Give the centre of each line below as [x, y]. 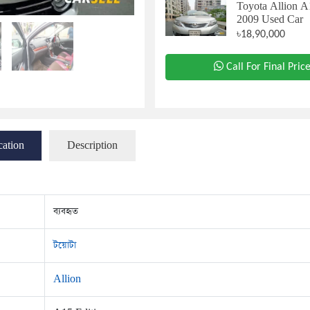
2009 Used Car [270, 20]
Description [92, 146]
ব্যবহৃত [66, 211]
